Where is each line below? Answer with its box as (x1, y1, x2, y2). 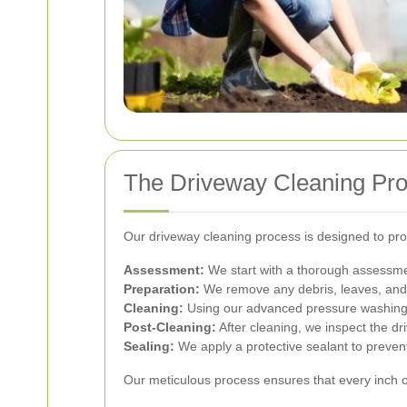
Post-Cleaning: (124, 319, 216, 334)
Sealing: (124, 338, 174, 353)
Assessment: (124, 262, 204, 277)
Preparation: (124, 281, 200, 296)
